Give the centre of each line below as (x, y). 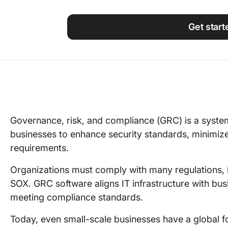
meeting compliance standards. (78, 197)
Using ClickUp (192, 7)
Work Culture (190, 24)
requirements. (41, 148)
